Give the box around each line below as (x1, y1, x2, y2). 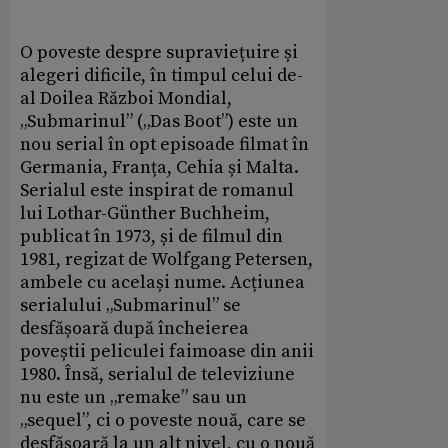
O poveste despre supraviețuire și (20, 40, 298, 64)
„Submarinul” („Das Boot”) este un (20, 109, 298, 133)
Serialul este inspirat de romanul (20, 178, 294, 202)
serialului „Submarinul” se (20, 293, 241, 317)
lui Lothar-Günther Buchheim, (20, 201, 270, 225)
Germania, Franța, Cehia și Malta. (20, 155, 299, 179)
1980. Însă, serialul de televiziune (20, 362, 295, 386)
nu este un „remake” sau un (20, 385, 247, 409)
